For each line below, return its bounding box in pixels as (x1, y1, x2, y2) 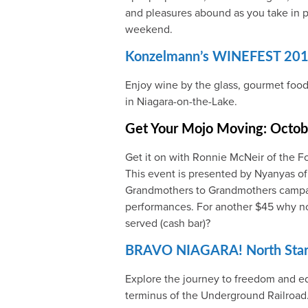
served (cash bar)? (125, 216, 210, 230)
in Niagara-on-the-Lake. (125, 94, 237, 109)
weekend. (125, 22, 173, 36)
